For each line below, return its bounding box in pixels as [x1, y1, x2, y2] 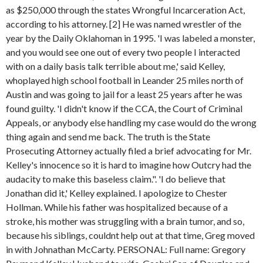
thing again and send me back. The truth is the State [6, 131, 210, 142]
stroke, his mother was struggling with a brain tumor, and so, [6, 215, 244, 227]
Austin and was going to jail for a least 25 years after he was [6, 89, 242, 100]
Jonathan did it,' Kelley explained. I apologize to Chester [6, 187, 227, 198]
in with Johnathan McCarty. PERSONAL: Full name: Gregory [6, 244, 245, 255]
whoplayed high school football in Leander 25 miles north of [6, 75, 244, 86]
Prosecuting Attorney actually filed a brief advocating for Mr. [6, 145, 251, 156]
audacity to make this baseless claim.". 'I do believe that [6, 173, 225, 184]
